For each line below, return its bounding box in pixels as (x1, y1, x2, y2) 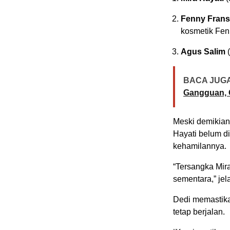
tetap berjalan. (173, 207, 225, 217)
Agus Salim (181, 47, 225, 56)
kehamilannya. (173, 142, 226, 151)
